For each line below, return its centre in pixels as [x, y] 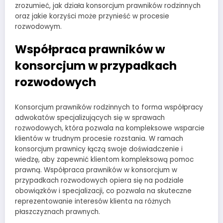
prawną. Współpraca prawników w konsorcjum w [96, 170]
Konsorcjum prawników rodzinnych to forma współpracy [109, 107]
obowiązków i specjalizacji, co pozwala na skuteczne [103, 191]
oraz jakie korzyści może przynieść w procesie [92, 16]
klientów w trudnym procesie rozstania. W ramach [99, 138]
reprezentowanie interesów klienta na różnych [93, 201]
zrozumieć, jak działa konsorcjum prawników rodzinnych [108, 6]
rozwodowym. [38, 27]
